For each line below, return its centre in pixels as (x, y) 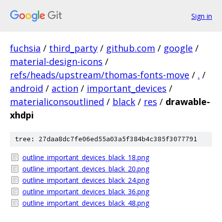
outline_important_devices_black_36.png (86, 192)
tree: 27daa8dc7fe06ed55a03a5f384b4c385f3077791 (106, 139)
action (65, 88)
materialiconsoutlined (57, 102)
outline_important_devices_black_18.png (86, 157)
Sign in (202, 16)
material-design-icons (56, 61)
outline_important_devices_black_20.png (86, 169)
